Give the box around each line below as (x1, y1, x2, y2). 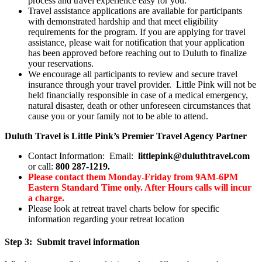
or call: (28, 161, 56, 171)
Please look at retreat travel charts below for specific (28, 203, 219, 213)
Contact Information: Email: (28, 150, 138, 161)
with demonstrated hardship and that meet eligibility (28, 16, 218, 26)
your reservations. (28, 58, 94, 68)
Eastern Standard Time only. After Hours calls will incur (28, 182, 251, 192)
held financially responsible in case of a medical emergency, (28, 89, 248, 100)
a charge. (28, 192, 64, 203)
